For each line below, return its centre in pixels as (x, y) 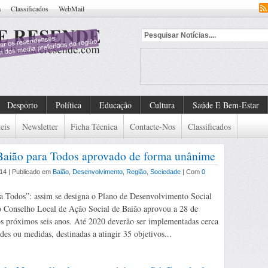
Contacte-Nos (153, 127)
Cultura (162, 105)
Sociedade (165, 172)
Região (136, 172)
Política (68, 105)
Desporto (22, 105)
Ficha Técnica (94, 127)
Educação (115, 105)
